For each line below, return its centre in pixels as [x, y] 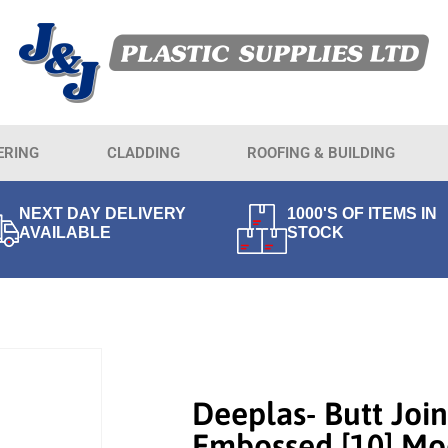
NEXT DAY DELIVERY [102, 213]
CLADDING [143, 153]
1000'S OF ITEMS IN [362, 213]
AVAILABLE [64, 232]
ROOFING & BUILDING [321, 153]
